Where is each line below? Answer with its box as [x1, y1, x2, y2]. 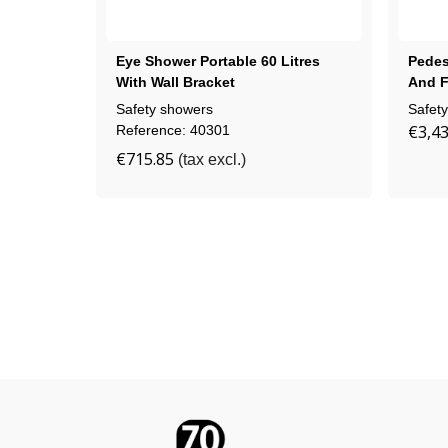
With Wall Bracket [116, 73, 235, 90]
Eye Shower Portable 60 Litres [116, 52, 320, 69]
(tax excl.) [178, 150, 246, 168]
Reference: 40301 [116, 121, 230, 138]
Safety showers [116, 100, 213, 117]
